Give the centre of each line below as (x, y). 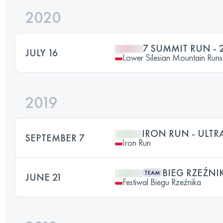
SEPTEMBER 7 (55, 138)
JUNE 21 (44, 177)
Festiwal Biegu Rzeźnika (162, 182)
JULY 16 (42, 53)
